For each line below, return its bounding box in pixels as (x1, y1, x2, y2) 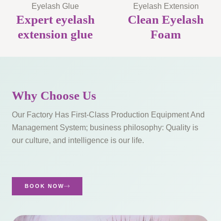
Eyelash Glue (32, 1, 79, 10)
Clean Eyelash (128, 12, 204, 26)
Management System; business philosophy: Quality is (12, 122, 198, 132)
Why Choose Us (12, 88, 96, 102)
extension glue (18, 27, 93, 41)
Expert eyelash (16, 12, 95, 26)
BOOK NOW (25, 183, 64, 189)
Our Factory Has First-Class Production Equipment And (12, 110, 205, 119)
